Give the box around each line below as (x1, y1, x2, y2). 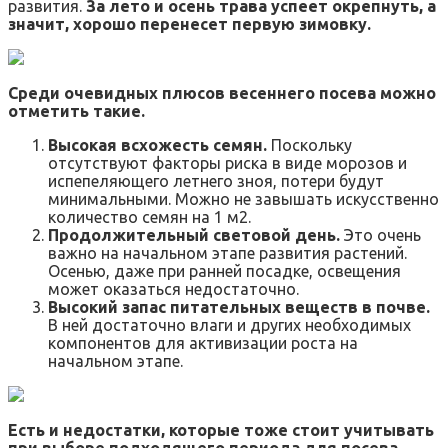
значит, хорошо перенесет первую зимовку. (8, 15, 371, 34)
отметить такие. (8, 102, 145, 121)
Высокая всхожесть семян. (48, 136, 267, 155)
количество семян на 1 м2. (48, 208, 251, 227)
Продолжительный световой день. (48, 226, 340, 245)
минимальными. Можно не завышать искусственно (48, 190, 439, 209)
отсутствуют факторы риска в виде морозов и (48, 154, 407, 173)
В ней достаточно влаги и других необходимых (48, 316, 411, 335)
